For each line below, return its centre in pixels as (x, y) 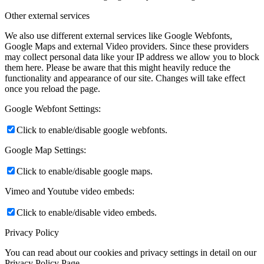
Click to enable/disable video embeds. (87, 213)
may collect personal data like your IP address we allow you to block (132, 57)
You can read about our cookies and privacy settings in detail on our (131, 253)
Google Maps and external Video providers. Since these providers (127, 47)
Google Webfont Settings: (53, 109)
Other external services (47, 16)
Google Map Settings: (45, 150)
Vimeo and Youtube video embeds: (70, 192)
